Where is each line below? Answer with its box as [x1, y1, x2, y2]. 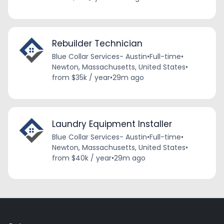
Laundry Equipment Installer [51, 117, 172, 130]
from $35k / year [51, 72, 110, 83]
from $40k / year [51, 152, 111, 163]
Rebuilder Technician [51, 37, 142, 50]
